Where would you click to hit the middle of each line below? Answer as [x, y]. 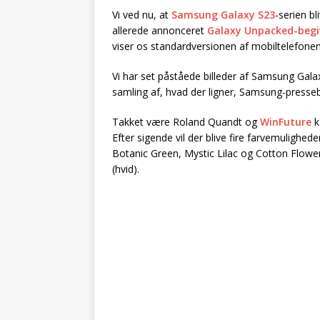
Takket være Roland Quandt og [186, 122]
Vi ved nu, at [142, 15]
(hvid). [126, 169]
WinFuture [286, 122]
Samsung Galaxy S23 [223, 15]
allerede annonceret [160, 31]
